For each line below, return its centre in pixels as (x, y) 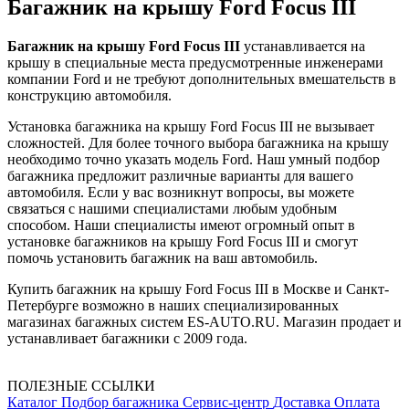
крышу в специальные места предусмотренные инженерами (195, 63)
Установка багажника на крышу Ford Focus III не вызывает (191, 127)
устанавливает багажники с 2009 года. (127, 339)
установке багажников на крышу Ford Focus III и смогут (183, 242)
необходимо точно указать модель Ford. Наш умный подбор (194, 160)
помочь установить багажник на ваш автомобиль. (163, 258)
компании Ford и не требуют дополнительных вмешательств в (202, 79)
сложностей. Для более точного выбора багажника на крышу (198, 143)
